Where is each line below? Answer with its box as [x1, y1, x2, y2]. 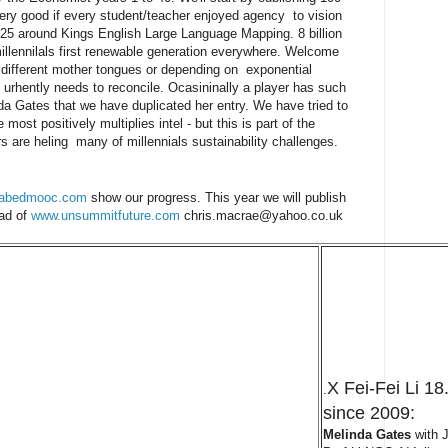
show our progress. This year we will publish [87, 189, 346, 205]
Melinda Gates [323, 426, 411, 442]
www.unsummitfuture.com [31, 207, 180, 223]
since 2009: [323, 402, 415, 423]
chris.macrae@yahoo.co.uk [180, 207, 343, 223]
